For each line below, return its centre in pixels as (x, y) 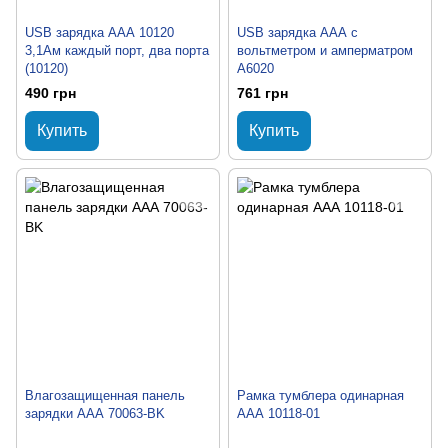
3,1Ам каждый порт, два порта (117, 50)
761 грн (262, 93)
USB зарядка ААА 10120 (99, 32)
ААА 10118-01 (278, 414)
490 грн (50, 93)
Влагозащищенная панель (105, 396)
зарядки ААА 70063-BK (95, 414)
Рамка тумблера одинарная (320, 396)
